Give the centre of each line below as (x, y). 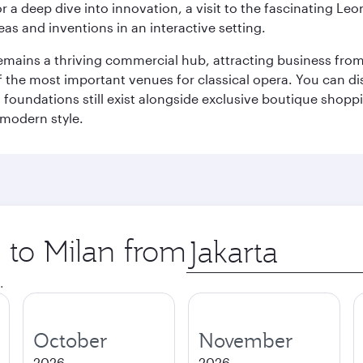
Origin (205, 240)
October (70, 340)
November (246, 340)
